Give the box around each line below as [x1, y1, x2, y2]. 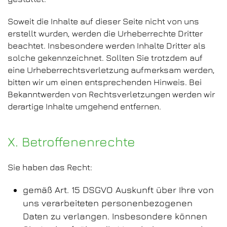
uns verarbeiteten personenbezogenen [23, 198, 193, 208]
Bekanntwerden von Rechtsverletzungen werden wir [8, 89, 215, 99]
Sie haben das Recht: [8, 162, 92, 172]
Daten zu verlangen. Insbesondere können [23, 211, 207, 221]
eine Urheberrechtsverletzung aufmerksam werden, [8, 65, 215, 75]
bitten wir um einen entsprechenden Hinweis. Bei [8, 77, 202, 87]
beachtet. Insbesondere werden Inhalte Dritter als [8, 41, 206, 51]
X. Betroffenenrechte [8, 134, 135, 149]
